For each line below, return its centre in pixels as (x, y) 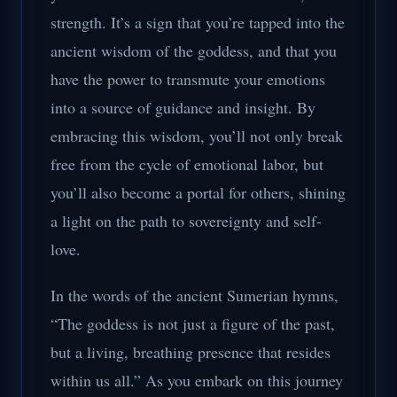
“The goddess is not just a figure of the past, (193, 323)
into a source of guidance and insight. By (183, 107)
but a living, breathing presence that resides (191, 352)
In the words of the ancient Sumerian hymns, (195, 295)
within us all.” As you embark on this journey (197, 380)
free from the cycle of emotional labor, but (187, 164)
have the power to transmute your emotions (188, 79)
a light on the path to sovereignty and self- (186, 221)
